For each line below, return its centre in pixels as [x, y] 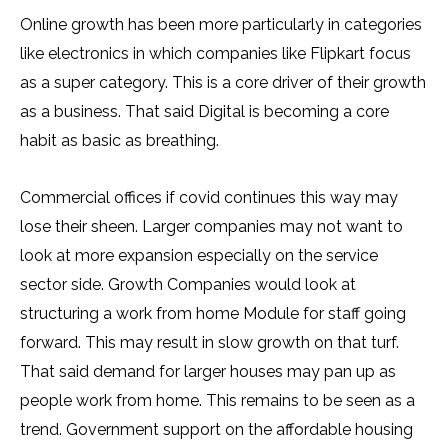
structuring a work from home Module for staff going [213, 313]
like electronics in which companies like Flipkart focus [215, 53]
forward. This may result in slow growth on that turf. [209, 342]
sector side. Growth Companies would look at [188, 284]
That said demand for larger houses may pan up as [208, 371]
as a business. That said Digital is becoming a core [204, 111]
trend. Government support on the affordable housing [216, 429]
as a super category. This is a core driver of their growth [223, 82]
